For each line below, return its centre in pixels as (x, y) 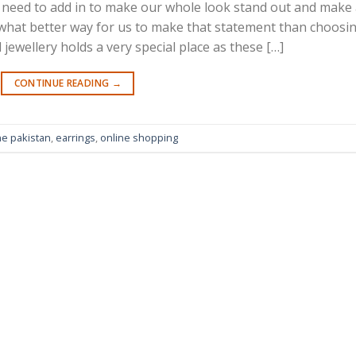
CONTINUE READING (63, 83)
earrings (75, 138)
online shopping (139, 138)
